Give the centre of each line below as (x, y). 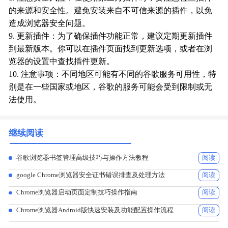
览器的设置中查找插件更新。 (62, 62)
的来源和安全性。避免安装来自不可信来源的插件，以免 (111, 11)
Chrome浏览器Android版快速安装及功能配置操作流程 (95, 210)
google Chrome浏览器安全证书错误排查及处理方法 (91, 175)
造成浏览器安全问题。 (50, 24)
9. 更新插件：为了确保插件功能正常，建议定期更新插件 (111, 36)
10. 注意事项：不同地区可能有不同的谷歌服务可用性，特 (113, 75)
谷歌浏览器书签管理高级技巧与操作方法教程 (83, 157)
